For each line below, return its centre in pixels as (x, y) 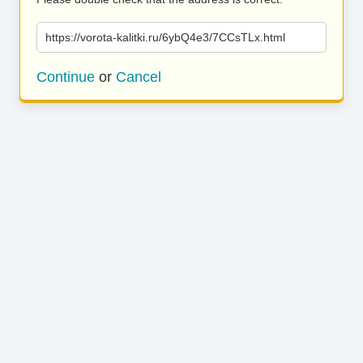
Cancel (139, 77)
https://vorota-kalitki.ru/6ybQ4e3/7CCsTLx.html (165, 37)
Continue (66, 77)
